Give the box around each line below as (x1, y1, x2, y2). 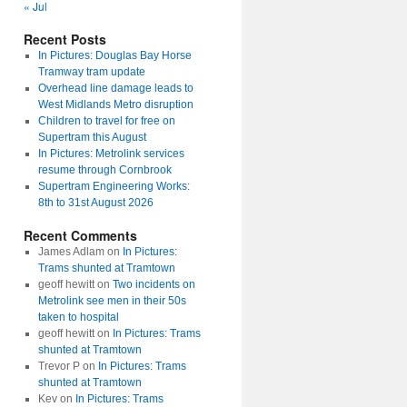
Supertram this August (37, 131, 146, 144)
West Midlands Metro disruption (37, 98, 194, 111)
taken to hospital (37, 311, 119, 323)
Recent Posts (24, 30, 106, 48)
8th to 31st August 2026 (37, 196, 154, 209)
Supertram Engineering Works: (37, 180, 190, 193)
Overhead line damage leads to (37, 82, 194, 94)
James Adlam (37, 245, 104, 258)
